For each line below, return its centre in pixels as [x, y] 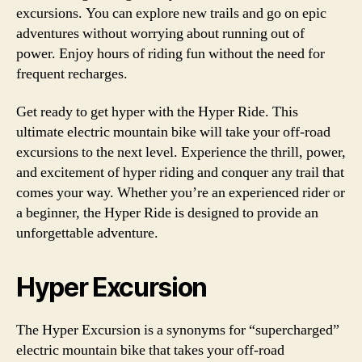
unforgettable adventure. [87, 233]
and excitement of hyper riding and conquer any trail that [180, 173]
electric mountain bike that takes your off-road [150, 350]
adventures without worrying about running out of [160, 33]
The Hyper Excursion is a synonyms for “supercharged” [178, 330]
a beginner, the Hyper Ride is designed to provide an [167, 213]
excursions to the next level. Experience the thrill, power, [181, 152]
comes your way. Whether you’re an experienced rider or [181, 193]
